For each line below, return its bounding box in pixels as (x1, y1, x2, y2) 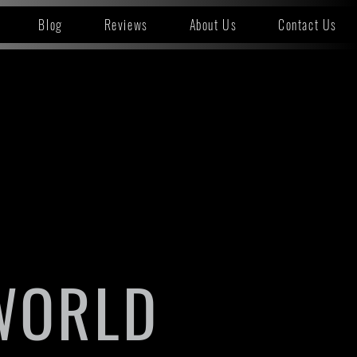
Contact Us (278, 15, 338, 34)
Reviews (104, 15, 148, 34)
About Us (189, 15, 237, 34)
